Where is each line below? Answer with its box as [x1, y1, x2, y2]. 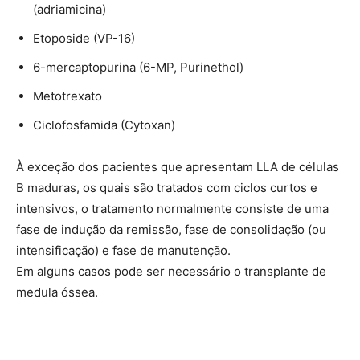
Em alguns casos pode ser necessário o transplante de [16, 263, 326, 279]
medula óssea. [16, 284, 98, 300]
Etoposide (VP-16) [33, 30, 135, 46]
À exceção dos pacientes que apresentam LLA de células [16, 158, 339, 174]
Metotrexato [33, 88, 102, 104]
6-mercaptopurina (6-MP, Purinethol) [33, 59, 243, 75]
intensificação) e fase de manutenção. [16, 242, 231, 258]
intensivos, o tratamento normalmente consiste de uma [16, 200, 329, 216]
